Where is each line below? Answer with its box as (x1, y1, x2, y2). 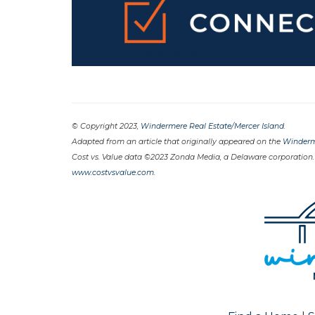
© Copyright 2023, (72, 122, 141, 131)
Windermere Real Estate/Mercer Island (141, 122, 284, 131)
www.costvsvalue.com (72, 168, 154, 177)
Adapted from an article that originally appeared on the (72, 137, 283, 146)
